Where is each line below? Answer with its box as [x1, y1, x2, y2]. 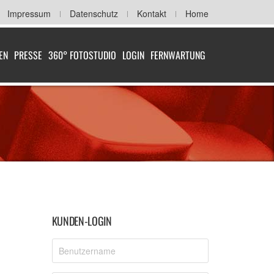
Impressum [7, 7, 51, 20]
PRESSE [14, 48, 42, 62]
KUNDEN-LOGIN [51, 213, 112, 229]
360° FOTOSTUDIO [48, 48, 116, 62]
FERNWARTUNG [150, 48, 206, 62]
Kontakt [137, 7, 166, 20]
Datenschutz [70, 7, 118, 20]
